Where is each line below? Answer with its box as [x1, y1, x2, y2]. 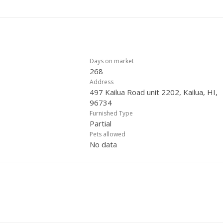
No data [90, 139, 117, 149]
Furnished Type [90, 109, 133, 117]
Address [90, 78, 113, 86]
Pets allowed [90, 130, 125, 138]
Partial [90, 118, 111, 128]
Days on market [90, 57, 134, 65]
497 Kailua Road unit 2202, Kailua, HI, [90, 87, 218, 97]
